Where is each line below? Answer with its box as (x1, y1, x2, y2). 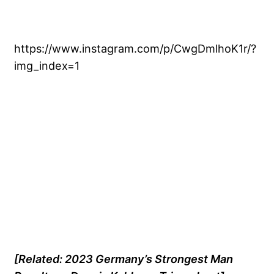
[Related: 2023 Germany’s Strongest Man (14, 251, 233, 265)
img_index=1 (14, 59, 80, 73)
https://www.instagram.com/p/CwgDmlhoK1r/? (14, 42, 256, 56)
